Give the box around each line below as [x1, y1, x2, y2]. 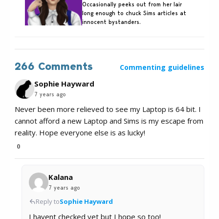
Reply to [36, 197, 60, 206]
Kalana [48, 172, 73, 182]
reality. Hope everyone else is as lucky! [15, 128, 145, 138]
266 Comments [15, 60, 93, 73]
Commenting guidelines [120, 63, 204, 72]
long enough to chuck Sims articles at [82, 9, 186, 17]
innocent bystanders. [82, 18, 141, 26]
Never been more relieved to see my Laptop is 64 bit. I [15, 104, 201, 114]
